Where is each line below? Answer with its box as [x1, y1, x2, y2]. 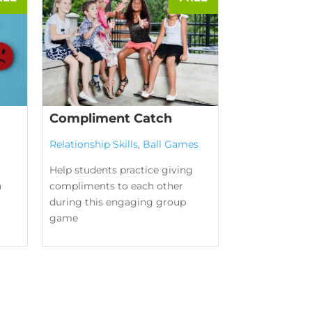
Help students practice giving [49, 164, 193, 177]
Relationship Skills [49, 138, 138, 151]
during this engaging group [49, 196, 186, 209]
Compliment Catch [49, 111, 172, 127]
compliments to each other [49, 180, 183, 193]
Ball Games [142, 138, 198, 151]
